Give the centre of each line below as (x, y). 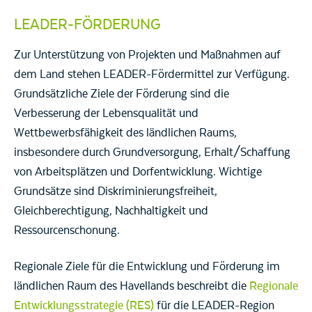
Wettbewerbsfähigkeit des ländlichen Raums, (125, 133)
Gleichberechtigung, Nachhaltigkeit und (111, 211)
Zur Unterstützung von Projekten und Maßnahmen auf (147, 55)
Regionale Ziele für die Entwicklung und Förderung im (147, 267)
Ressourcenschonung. (67, 231)
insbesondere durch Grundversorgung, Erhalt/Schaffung (152, 153)
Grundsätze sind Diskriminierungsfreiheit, (116, 192)
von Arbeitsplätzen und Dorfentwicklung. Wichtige (138, 172)
